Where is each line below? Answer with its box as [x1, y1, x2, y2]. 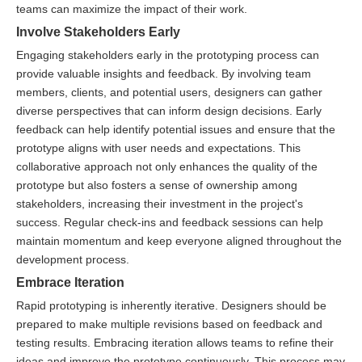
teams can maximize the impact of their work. [16, 2, 247, 16]
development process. [16, 253, 129, 267]
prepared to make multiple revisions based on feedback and [16, 318, 322, 331]
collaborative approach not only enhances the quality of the [16, 160, 318, 174]
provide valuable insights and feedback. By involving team [16, 67, 311, 81]
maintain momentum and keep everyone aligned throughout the [16, 234, 342, 248]
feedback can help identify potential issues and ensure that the [16, 123, 335, 137]
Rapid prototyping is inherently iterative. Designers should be [16, 299, 326, 313]
